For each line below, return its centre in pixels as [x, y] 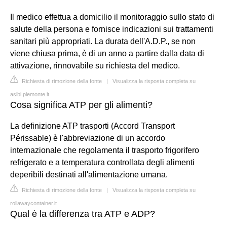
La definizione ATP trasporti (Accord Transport [92, 126]
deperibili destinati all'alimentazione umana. [89, 174]
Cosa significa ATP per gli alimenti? [81, 105]
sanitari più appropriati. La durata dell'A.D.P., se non [103, 41]
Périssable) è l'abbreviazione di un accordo [88, 138]
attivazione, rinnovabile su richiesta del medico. [95, 65]
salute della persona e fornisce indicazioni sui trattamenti [112, 29]
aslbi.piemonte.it [30, 94]
